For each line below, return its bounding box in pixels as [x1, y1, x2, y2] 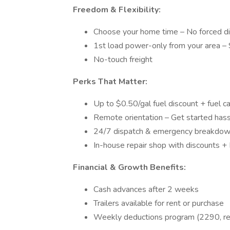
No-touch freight [93, 54, 152, 65]
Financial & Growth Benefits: [73, 162, 186, 173]
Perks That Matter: [73, 76, 147, 87]
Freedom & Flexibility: [73, 4, 161, 15]
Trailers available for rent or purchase [93, 198, 224, 209]
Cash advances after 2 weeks [93, 184, 199, 195]
